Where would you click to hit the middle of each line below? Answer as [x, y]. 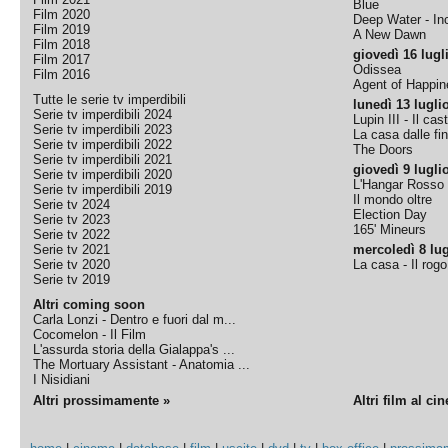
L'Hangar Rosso [399, 184]
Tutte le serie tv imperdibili [110, 99]
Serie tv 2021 [72, 249]
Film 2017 [62, 59]
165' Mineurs [390, 229]
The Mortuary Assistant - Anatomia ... [142, 364]
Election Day [390, 214]
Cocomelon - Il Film [90, 334]
